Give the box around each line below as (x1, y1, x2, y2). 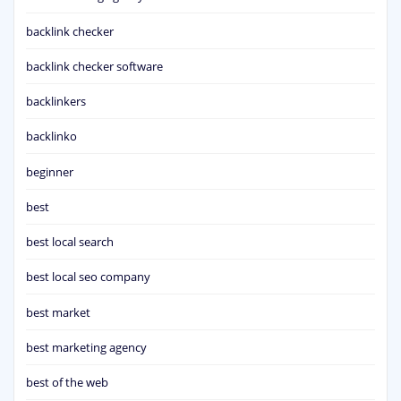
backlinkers (26, 93, 86, 110)
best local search (26, 234, 114, 251)
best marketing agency (26, 338, 147, 355)
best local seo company (26, 269, 150, 286)
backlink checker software (26, 57, 163, 74)
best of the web (26, 374, 108, 391)
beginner (26, 163, 73, 180)
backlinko (26, 128, 77, 145)
